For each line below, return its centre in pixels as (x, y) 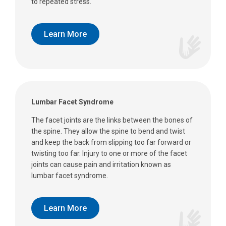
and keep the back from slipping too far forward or (111, 143)
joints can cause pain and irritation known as (101, 165)
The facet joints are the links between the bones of (112, 120)
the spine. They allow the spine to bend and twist (108, 131)
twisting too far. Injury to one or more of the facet (109, 154)
